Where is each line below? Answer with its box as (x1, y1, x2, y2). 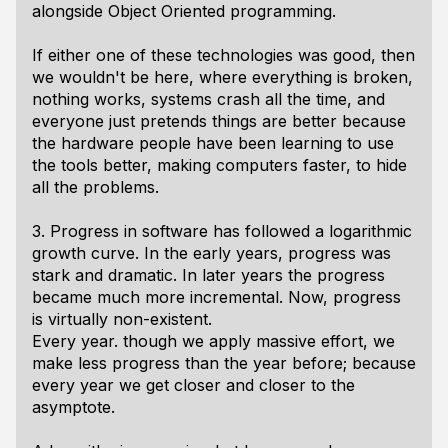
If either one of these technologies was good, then (32, 45, 415, 65)
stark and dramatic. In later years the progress (32, 265, 385, 285)
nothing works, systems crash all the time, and (32, 89, 385, 109)
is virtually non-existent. (32, 309, 212, 329)
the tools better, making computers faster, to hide (32, 155, 407, 175)
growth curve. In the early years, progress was (32, 243, 391, 263)
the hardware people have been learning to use (32, 133, 394, 153)
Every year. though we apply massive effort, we (32, 331, 395, 351)
